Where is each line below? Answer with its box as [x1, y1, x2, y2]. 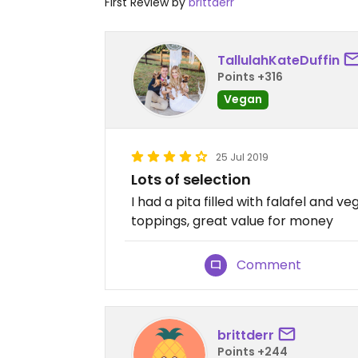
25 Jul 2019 [216, 150, 268, 164]
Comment [237, 256, 302, 274]
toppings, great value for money [131, 212, 333, 230]
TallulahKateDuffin [217, 50, 340, 70]
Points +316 [217, 68, 283, 85]
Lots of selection [131, 169, 251, 189]
